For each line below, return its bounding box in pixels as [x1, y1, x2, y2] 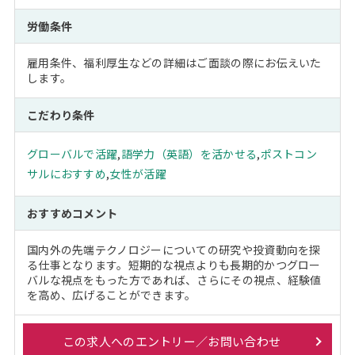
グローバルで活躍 [26, 146, 118, 162]
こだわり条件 [26, 107, 95, 124]
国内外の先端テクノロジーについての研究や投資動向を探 [26, 242, 321, 258]
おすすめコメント [26, 205, 118, 222]
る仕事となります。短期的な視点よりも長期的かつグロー [26, 257, 321, 273]
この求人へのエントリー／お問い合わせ [62, 333, 281, 350]
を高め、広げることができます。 [26, 287, 197, 303]
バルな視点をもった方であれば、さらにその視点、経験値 [26, 272, 322, 288]
